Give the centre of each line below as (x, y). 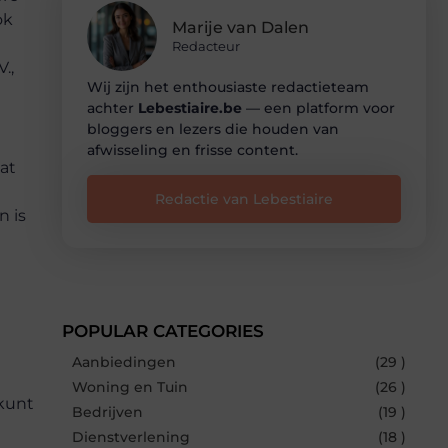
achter (112, 107)
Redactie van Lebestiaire (244, 198)
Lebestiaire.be (190, 107)
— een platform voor (318, 107)
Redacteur (206, 46)
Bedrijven (107, 411)
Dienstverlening (131, 436)
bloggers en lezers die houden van (213, 128)
